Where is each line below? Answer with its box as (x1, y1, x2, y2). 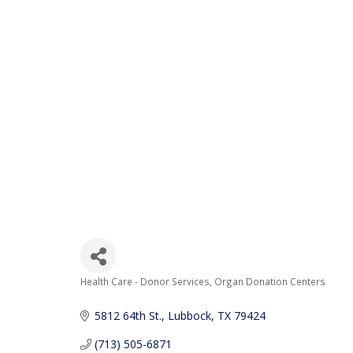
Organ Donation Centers (214, 275, 325, 288)
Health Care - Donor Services (80, 275, 210, 288)
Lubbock (167, 308, 211, 323)
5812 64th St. (94, 308, 162, 323)
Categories (80, 281, 162, 307)
